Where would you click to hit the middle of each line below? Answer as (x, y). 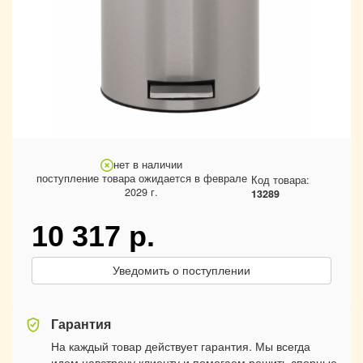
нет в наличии (148, 164)
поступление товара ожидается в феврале (141, 178)
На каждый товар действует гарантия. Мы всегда (181, 346)
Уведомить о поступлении (181, 271)
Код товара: (281, 179)
